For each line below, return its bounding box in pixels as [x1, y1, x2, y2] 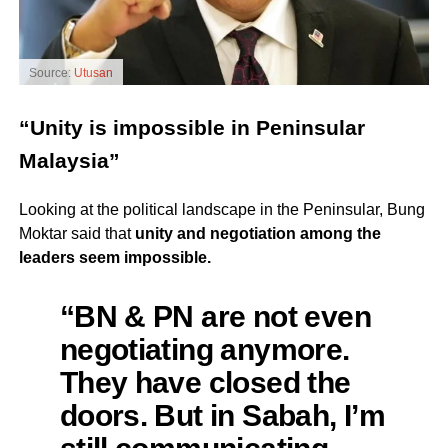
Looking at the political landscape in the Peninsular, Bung [18, 200, 425, 218]
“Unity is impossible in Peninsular [18, 115, 365, 140]
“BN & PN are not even [59, 298, 371, 333]
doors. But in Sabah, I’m [59, 397, 386, 432]
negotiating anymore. [59, 331, 350, 366]
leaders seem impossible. [18, 248, 215, 266]
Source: [28, 65, 74, 80]
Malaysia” [18, 148, 120, 173]
